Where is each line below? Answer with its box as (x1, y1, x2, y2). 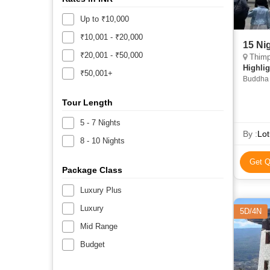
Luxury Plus (80, 185, 122, 195)
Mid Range (80, 221, 118, 231)
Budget (80, 239, 105, 249)
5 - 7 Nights (80, 118, 121, 127)
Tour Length (62, 97, 113, 107)
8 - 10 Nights (80, 136, 125, 145)
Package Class (62, 165, 122, 175)
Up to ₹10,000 (80, 14, 129, 24)
